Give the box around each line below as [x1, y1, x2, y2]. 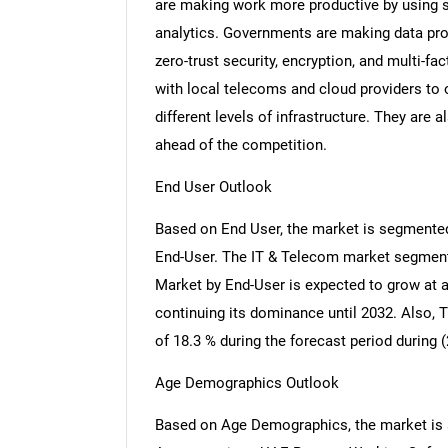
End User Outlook [154, 178, 272, 197]
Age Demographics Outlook [154, 374, 339, 393]
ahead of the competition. [154, 136, 327, 155]
